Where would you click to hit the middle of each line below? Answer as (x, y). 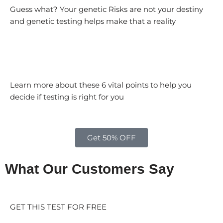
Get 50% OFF (111, 138)
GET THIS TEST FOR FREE (59, 207)
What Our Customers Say (90, 169)
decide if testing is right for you (67, 97)
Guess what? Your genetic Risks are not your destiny (107, 9)
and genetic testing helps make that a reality (93, 21)
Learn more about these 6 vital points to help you (101, 85)
